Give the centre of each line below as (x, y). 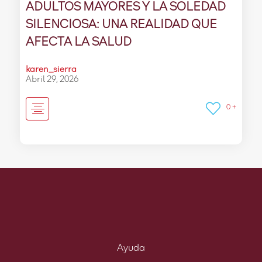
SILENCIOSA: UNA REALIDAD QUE (121, 24)
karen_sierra (51, 69)
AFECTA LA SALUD (78, 42)
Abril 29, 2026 (52, 79)
